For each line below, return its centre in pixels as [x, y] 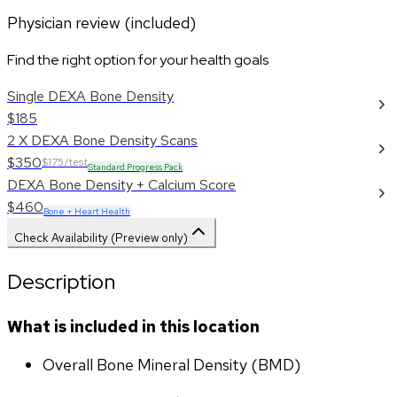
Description [61, 282]
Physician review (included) [101, 23]
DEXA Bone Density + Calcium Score [121, 185]
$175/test [65, 163]
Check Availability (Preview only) [101, 238]
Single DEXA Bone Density [90, 97]
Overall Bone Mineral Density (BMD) [171, 365]
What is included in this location [133, 327]
